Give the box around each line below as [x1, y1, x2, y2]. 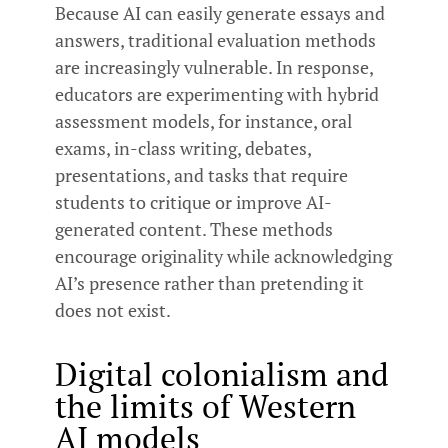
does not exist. [55, 298, 178, 323]
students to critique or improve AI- [55, 190, 332, 215]
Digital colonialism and [55, 353, 389, 396]
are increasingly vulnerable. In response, [55, 55, 373, 80]
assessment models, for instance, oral [55, 109, 352, 134]
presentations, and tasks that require [55, 163, 348, 188]
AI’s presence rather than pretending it [55, 271, 364, 296]
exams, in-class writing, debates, [55, 136, 311, 161]
